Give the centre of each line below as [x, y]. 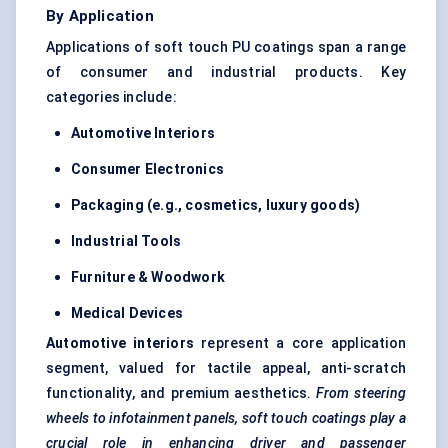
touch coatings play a [339, 418]
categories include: [111, 97]
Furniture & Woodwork [148, 277]
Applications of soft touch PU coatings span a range [226, 47]
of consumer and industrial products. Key [226, 72]
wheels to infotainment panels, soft [157, 418]
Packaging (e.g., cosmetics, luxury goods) [216, 205]
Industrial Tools [126, 241]
